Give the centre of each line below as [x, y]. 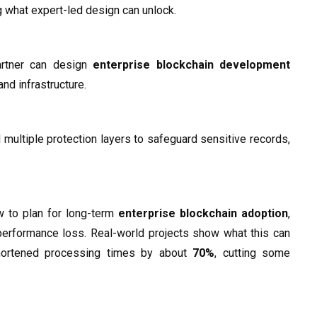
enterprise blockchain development [192, 65]
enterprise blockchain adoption [203, 214]
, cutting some [252, 253]
